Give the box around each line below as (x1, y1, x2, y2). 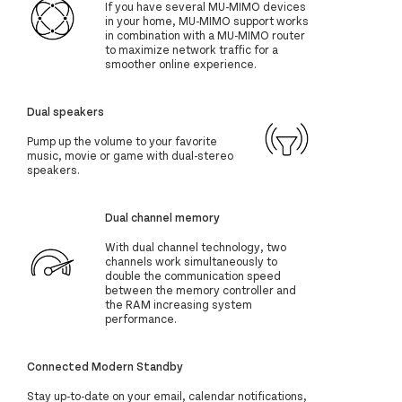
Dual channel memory (105, 209, 221, 224)
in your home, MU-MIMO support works (105, 13, 310, 29)
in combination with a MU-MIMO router (105, 28, 306, 43)
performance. (105, 311, 178, 327)
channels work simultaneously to (105, 254, 278, 269)
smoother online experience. (105, 57, 258, 72)
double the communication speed (105, 268, 282, 284)
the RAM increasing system (105, 297, 253, 312)
